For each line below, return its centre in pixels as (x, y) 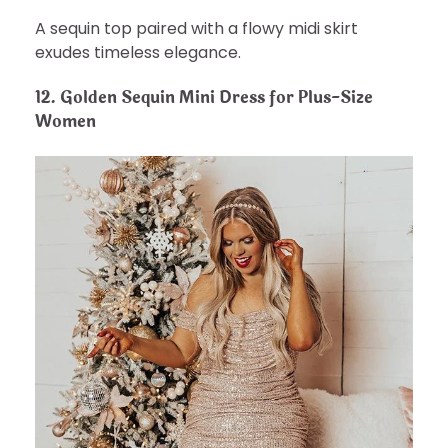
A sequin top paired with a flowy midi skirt (196, 29)
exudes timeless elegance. (138, 53)
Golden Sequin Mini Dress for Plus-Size (216, 98)
